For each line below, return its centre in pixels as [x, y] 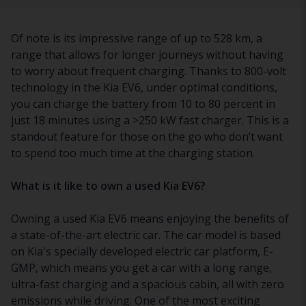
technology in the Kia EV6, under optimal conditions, [144, 88]
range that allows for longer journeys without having [147, 55]
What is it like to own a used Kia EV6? [108, 186]
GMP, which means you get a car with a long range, [141, 268]
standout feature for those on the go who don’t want [147, 137]
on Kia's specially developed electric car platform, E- [142, 252]
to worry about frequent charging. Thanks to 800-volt [149, 71]
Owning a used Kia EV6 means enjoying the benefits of [150, 219]
